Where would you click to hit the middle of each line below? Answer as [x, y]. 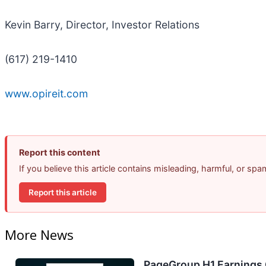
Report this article [63, 192]
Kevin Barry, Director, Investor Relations [102, 25]
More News [39, 235]
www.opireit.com [46, 94]
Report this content [60, 153]
